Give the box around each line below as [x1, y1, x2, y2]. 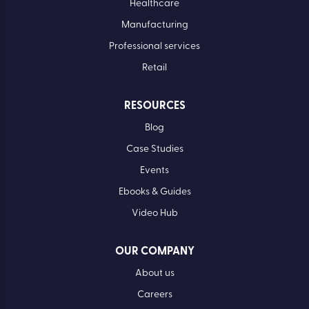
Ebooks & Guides [118, 187, 191, 198]
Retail [142, 63, 167, 74]
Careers [137, 290, 172, 301]
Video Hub [131, 208, 178, 219]
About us [134, 268, 175, 279]
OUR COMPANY [114, 246, 195, 258]
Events [140, 166, 169, 177]
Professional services [109, 41, 200, 52]
